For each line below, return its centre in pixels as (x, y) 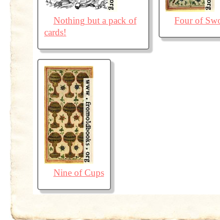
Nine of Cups (79, 172)
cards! (55, 32)
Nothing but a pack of (95, 20)
